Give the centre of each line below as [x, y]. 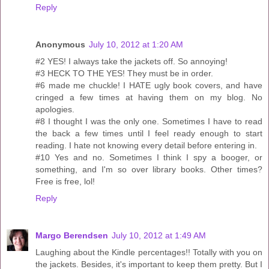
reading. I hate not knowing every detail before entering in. [146, 146]
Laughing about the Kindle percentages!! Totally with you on [149, 252]
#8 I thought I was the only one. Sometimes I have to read [149, 122]
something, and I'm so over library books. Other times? [149, 170]
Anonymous [60, 45]
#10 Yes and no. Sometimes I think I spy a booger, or [149, 158]
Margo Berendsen [72, 236]
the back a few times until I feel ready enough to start [149, 134]
